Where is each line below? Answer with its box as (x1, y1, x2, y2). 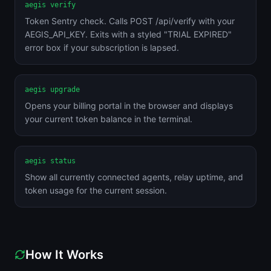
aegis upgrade (25, 85, 80, 94)
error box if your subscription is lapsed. (25, 42, 179, 53)
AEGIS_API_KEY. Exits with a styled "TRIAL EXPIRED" (25, 29, 232, 39)
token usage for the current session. (25, 185, 167, 195)
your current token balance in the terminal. (25, 114, 192, 124)
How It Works (25, 247, 103, 262)
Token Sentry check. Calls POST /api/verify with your (25, 16, 235, 26)
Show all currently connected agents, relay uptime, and (25, 172, 243, 182)
